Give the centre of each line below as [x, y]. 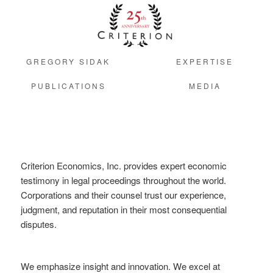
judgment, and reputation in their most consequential [124, 210]
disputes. [39, 224]
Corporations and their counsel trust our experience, [124, 195]
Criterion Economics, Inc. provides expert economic [124, 166]
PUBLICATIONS [68, 85]
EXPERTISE [205, 61]
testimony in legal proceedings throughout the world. [124, 180]
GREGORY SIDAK [68, 61]
